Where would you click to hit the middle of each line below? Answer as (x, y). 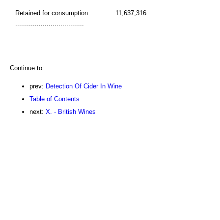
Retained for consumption (52, 13)
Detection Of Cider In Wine (84, 86)
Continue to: (27, 68)
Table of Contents (55, 99)
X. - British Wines (71, 112)
